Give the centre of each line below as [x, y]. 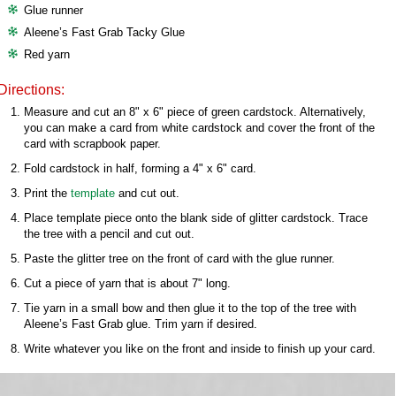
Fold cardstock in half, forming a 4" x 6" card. [140, 168]
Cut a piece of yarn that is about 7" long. [127, 283]
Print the [47, 193]
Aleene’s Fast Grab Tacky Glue [104, 32]
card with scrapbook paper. [92, 144]
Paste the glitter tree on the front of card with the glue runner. [179, 259]
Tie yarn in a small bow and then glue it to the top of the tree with [190, 308]
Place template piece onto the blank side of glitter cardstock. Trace [196, 218]
